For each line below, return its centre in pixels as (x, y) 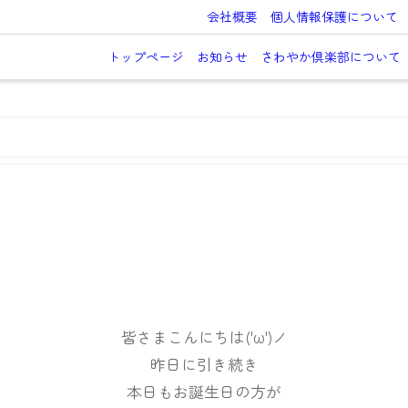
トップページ (145, 57)
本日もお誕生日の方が (204, 391)
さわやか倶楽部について (330, 57)
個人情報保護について (334, 16)
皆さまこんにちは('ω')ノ (204, 336)
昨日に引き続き (204, 363)
